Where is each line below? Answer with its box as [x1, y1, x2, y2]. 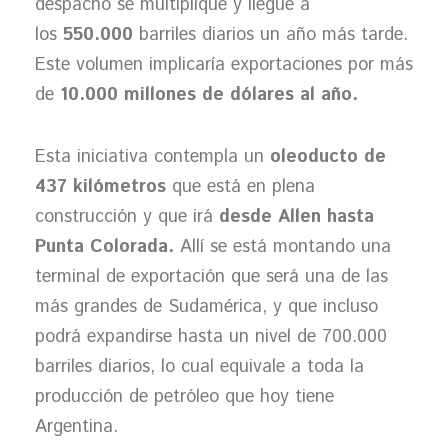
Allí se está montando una [174, 233, 391, 260]
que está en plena [166, 173, 315, 200]
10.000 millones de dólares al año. [60, 82, 364, 108]
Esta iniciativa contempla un [35, 143, 270, 170]
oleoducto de [270, 143, 386, 170]
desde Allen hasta [219, 203, 374, 230]
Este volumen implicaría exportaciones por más [35, 52, 413, 78]
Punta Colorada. [35, 233, 174, 260]
